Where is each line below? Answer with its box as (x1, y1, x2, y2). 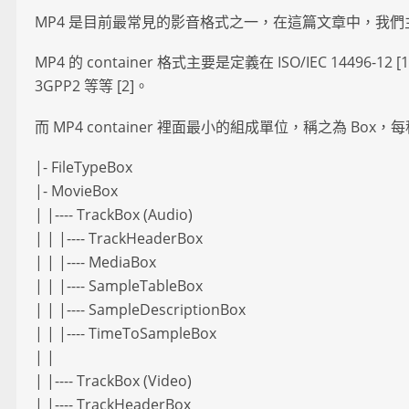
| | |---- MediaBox (35, 252, 156, 273)
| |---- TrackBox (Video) (35, 371, 192, 392)
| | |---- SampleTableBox (35, 276, 203, 297)
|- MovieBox (35, 181, 118, 202)
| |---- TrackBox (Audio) (35, 204, 193, 225)
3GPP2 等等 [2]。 (35, 76, 149, 97)
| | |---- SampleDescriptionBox (35, 299, 246, 320)
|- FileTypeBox (35, 157, 132, 178)
